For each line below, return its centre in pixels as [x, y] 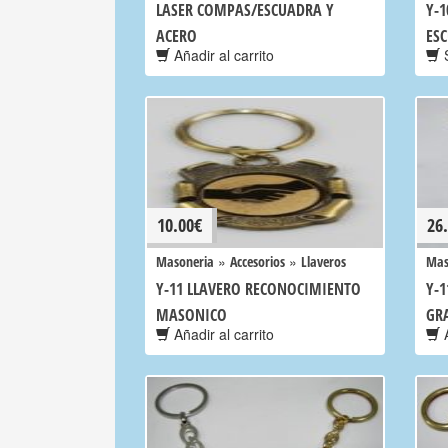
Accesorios [257, 261]
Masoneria [185, 261]
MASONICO [191, 315]
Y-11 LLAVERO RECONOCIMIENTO [258, 289]
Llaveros [323, 261]
